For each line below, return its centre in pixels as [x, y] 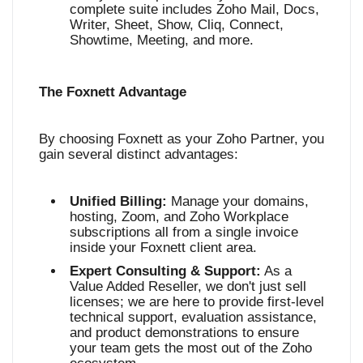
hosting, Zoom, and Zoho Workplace [179, 216]
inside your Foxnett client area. [163, 247]
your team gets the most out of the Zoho [191, 348]
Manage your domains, [238, 201]
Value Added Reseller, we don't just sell [188, 286]
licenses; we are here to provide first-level [197, 301]
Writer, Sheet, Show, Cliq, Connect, [177, 24]
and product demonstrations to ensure [184, 332]
